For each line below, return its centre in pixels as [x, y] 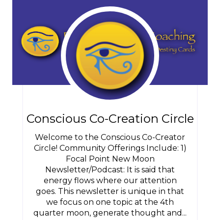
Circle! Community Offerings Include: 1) [110, 148]
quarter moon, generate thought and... [110, 213]
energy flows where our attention [110, 180]
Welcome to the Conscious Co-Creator [110, 137]
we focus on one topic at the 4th [110, 202]
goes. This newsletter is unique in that [110, 191]
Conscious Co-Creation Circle [110, 119]
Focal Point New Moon [110, 159]
